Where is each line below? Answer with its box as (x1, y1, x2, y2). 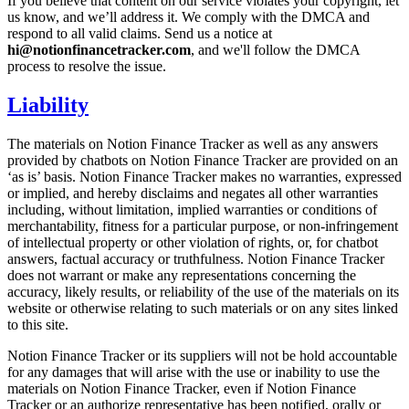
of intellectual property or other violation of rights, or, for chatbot (7, 234, 378, 250)
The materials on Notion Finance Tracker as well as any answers (7, 135, 378, 152)
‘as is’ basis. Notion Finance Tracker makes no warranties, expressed (7, 168, 402, 184)
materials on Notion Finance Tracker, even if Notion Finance (7, 380, 356, 396)
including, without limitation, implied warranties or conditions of (7, 201, 377, 217)
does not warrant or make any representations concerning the (7, 267, 356, 283)
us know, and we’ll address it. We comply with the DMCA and (7, 8, 370, 25)
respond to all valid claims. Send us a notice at (7, 25, 272, 41)
